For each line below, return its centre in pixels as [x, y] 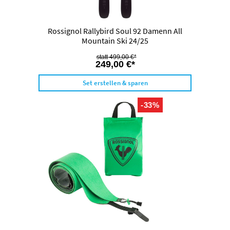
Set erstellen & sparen [115, 83]
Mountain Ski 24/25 [115, 41]
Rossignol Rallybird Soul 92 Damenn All [115, 31]
